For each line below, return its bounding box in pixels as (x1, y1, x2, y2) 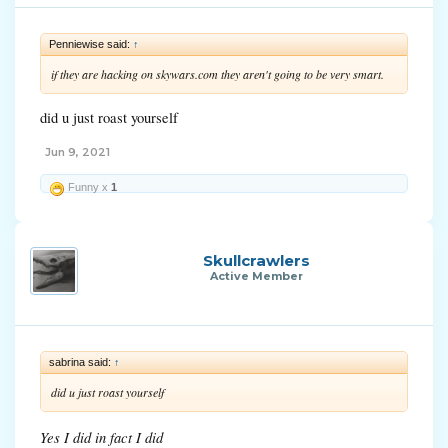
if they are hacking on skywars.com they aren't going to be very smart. (51, 65, 384, 82)
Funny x (65, 181, 111, 194)
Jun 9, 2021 (45, 145, 110, 160)
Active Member (209, 269, 303, 284)
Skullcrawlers (202, 251, 310, 271)
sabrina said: (49, 356, 114, 369)
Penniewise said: (49, 37, 133, 50)
